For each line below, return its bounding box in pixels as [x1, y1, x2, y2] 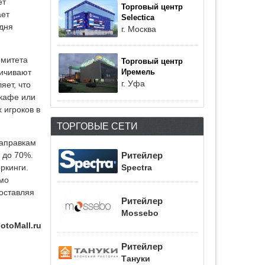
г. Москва [121, 24, 156, 34]
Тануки [121, 254, 150, 263]
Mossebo [121, 209, 159, 218]
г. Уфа [121, 79, 145, 88]
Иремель [121, 68, 155, 76]
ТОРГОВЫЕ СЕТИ [57, 121, 138, 131]
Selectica [121, 14, 154, 22]
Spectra [121, 163, 152, 172]
